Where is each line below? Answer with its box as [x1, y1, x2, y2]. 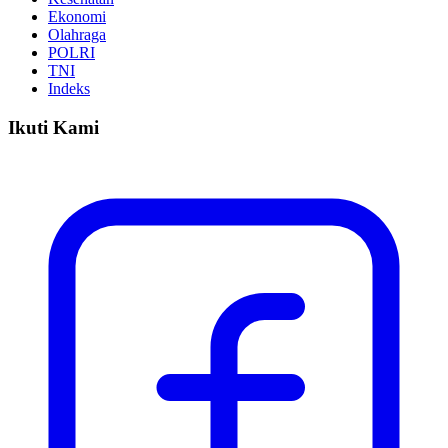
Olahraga [48, 26, 106, 44]
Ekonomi [48, 8, 106, 26]
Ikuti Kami [8, 116, 99, 138]
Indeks [48, 80, 90, 98]
